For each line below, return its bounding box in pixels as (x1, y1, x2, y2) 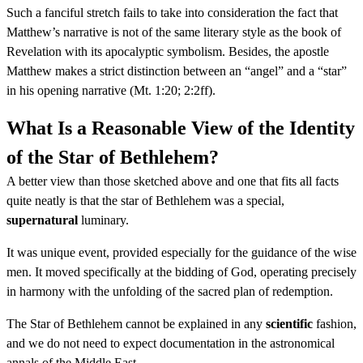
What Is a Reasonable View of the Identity (6, 117, 355, 139)
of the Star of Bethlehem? (6, 146, 219, 168)
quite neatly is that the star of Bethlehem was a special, (6, 193, 284, 207)
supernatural (6, 212, 78, 227)
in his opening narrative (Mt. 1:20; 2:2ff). (6, 83, 216, 97)
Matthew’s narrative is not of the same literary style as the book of (6, 24, 341, 39)
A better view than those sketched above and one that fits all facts (6, 173, 339, 188)
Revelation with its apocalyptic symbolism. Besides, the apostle (6, 44, 329, 58)
